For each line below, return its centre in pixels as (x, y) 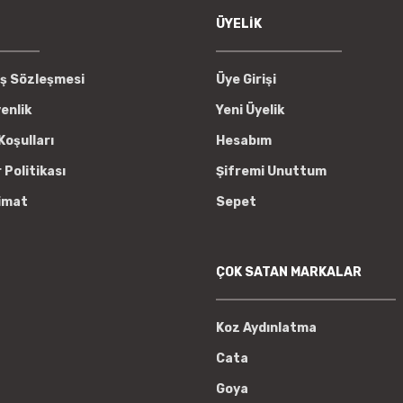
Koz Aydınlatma (266, 327)
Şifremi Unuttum (271, 171)
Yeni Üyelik (250, 110)
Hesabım (244, 140)
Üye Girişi (246, 79)
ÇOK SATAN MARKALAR (289, 272)
